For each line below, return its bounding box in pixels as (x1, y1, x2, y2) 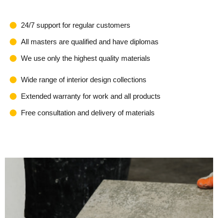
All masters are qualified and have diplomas (20, 37, 159, 46)
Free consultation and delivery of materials (20, 109, 155, 117)
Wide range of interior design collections (20, 75, 146, 84)
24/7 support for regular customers (20, 21, 130, 30)
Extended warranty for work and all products (20, 92, 161, 101)
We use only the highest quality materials (20, 54, 150, 63)
